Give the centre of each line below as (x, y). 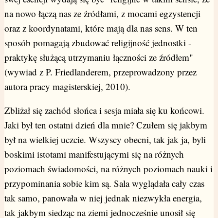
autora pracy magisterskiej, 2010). (67, 87)
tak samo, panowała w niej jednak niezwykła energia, (103, 198)
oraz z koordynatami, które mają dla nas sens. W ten (101, 28)
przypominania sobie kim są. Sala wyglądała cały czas (104, 183)
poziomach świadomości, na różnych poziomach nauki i (108, 169)
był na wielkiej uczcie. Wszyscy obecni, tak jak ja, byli (105, 140)
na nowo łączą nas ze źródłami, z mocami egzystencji (102, 14)
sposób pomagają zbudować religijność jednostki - (98, 43)
